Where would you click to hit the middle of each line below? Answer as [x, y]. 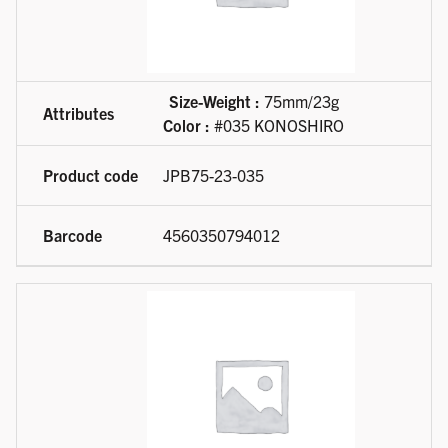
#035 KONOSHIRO [277, 125]
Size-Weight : [214, 101]
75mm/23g [299, 101]
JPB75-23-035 [213, 175]
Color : [186, 125]
